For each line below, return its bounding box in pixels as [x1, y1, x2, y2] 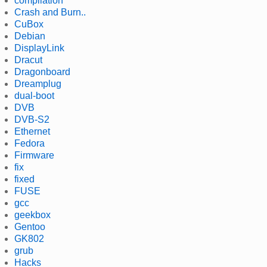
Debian [14, 30, 45, 41]
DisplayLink [14, 42, 64, 53]
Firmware [14, 150, 54, 160]
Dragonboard [14, 66, 70, 77]
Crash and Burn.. [14, 7, 86, 17]
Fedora [14, 138, 45, 148]
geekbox [14, 209, 51, 220]
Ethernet [14, 126, 50, 136]
